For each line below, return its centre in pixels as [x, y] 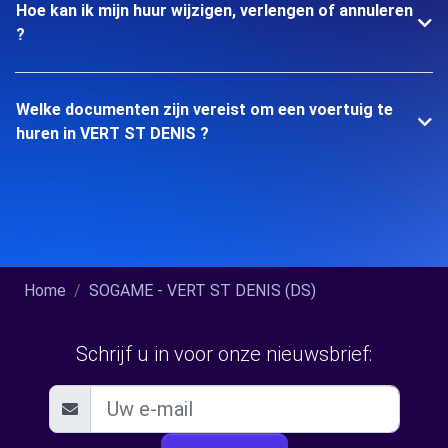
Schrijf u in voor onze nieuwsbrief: [224, 354]
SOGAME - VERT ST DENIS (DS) [202, 290]
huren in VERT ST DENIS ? [112, 133]
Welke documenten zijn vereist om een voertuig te [204, 109]
